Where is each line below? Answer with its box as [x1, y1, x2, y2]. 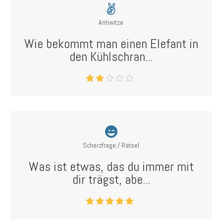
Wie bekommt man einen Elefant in [24, 36, 198, 52]
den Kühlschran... [69, 49, 153, 65]
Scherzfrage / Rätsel [83, 141, 139, 150]
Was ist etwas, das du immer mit [28, 159, 194, 175]
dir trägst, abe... [72, 171, 150, 188]
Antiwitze [99, 18, 123, 27]
